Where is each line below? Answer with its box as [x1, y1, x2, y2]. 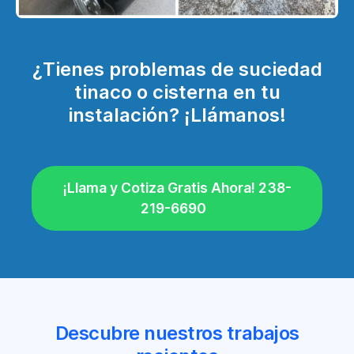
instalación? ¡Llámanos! [68, 103, 286, 126]
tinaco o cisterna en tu [73, 80, 281, 104]
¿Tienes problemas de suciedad [32, 57, 322, 81]
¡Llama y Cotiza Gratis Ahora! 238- [62, 179, 292, 196]
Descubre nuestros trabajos [55, 321, 299, 345]
